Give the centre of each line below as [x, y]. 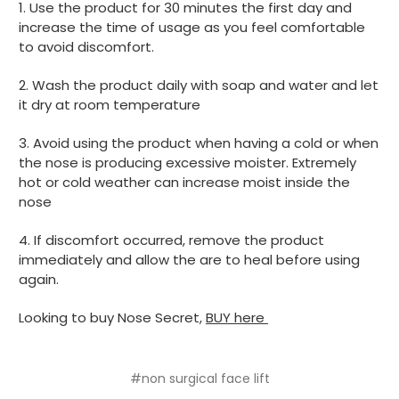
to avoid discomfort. [86, 47]
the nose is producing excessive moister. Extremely [187, 163]
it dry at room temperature [110, 105]
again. [39, 280]
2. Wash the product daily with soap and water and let [199, 85]
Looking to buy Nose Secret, [112, 318]
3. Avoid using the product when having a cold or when [199, 143]
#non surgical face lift [199, 379]
